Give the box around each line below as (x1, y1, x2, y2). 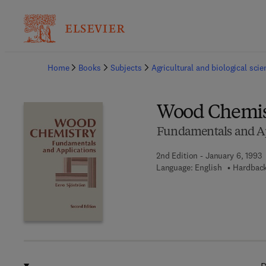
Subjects (110, 62, 142, 73)
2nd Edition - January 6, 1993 (156, 150, 262, 161)
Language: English (156, 162, 222, 173)
